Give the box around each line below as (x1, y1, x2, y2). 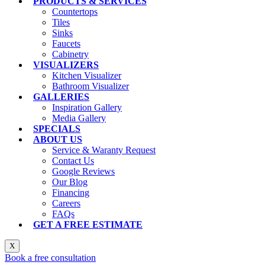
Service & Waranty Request (52, 145, 156, 156)
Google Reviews (52, 166, 115, 177)
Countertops (52, 7, 98, 17)
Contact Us (52, 156, 94, 166)
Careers (52, 198, 80, 209)
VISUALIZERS (33, 60, 99, 70)
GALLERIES (33, 92, 89, 102)
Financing (52, 188, 89, 198)
